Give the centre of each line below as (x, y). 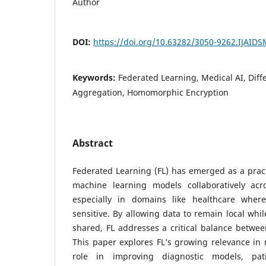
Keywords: (95, 77)
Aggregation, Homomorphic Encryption (151, 92)
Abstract (93, 143)
